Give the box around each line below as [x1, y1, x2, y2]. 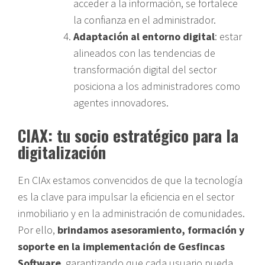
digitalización [18, 140, 106, 164]
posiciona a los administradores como [73, 79, 240, 93]
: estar [215, 29, 242, 43]
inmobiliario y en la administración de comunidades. [18, 206, 245, 220]
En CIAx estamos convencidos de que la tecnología [18, 173, 243, 187]
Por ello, [18, 222, 57, 237]
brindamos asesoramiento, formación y [57, 222, 244, 237]
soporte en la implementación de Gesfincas [18, 239, 225, 253]
